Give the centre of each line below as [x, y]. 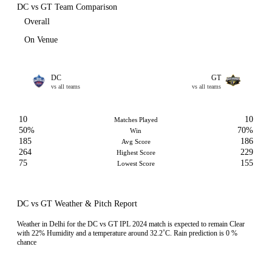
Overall [37, 22]
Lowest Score [136, 163]
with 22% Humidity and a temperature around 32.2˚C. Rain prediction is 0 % [127, 233]
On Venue [41, 40]
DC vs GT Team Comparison [67, 7]
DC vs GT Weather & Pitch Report [77, 204]
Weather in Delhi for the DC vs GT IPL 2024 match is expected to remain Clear [131, 224]
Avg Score [136, 141]
